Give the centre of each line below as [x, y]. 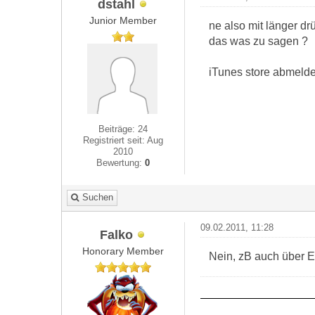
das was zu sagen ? [258, 41]
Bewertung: [121, 163]
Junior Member [123, 20]
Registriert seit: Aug [123, 140]
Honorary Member [123, 251]
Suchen [98, 197]
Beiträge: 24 [123, 129]
